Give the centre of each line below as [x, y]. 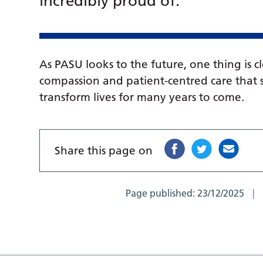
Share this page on [104, 151]
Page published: [162, 193]
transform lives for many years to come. [142, 97]
